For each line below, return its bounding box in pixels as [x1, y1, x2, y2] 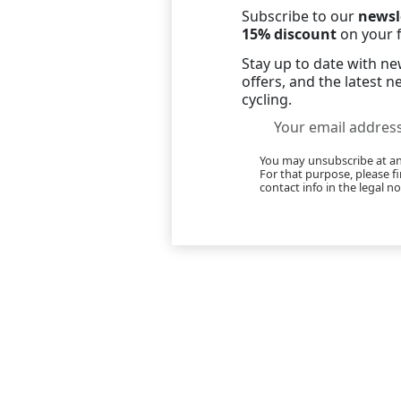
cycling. [242, 89, 293, 109]
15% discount [242, 23, 337, 44]
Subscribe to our [242, 5, 359, 26]
